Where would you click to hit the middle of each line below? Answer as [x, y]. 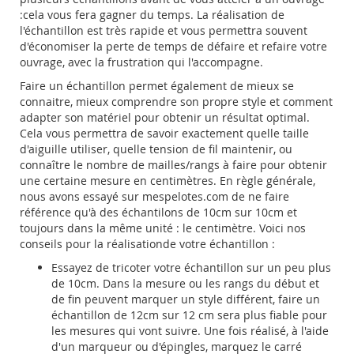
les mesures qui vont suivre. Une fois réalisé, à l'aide [190, 331]
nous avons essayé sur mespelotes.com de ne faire [154, 197]
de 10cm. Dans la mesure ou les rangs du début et [185, 284]
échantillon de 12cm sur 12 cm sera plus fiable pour [189, 315]
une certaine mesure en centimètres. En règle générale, [168, 181]
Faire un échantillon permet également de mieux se [157, 86]
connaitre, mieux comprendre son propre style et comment [176, 102]
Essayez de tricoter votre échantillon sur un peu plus [191, 268]
